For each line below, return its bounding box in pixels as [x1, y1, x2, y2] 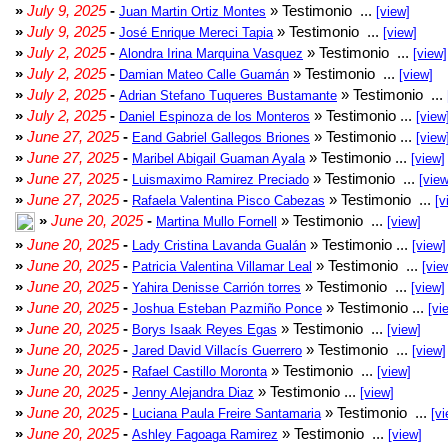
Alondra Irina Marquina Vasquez [119, 46, 303, 61]
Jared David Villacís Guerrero [132, 343, 302, 358]
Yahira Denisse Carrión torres [132, 280, 301, 295]
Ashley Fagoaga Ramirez [132, 427, 278, 442]
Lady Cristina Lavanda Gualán [132, 238, 306, 253]
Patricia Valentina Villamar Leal [132, 259, 312, 274]
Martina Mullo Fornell [156, 214, 277, 229]
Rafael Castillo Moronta [132, 364, 267, 379]
